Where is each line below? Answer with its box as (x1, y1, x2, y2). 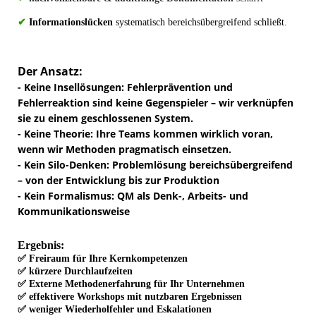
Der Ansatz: (18, 63, 83, 80)
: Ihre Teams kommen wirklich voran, (90, 127, 273, 141)
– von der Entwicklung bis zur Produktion (18, 174, 219, 188)
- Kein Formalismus (18, 189, 111, 203)
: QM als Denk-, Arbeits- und (111, 189, 248, 203)
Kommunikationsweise (18, 205, 130, 219)
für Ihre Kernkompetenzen (70, 253, 188, 265)
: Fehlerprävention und (121, 80, 233, 95)
